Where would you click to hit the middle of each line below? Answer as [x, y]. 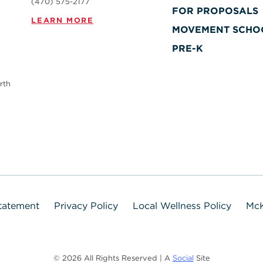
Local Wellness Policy [182, 206]
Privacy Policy [86, 206]
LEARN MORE [63, 20]
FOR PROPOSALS [215, 11]
